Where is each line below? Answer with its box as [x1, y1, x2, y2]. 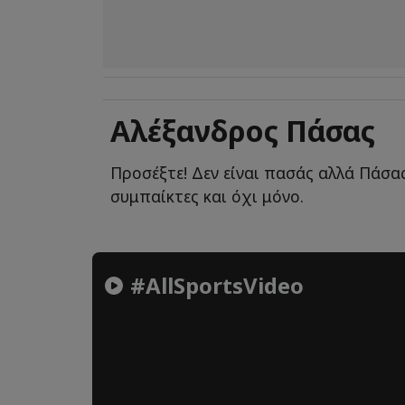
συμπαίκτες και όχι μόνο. [110, 184, 304, 207]
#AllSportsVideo [125, 269, 304, 300]
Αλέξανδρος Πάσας [110, 110, 375, 150]
